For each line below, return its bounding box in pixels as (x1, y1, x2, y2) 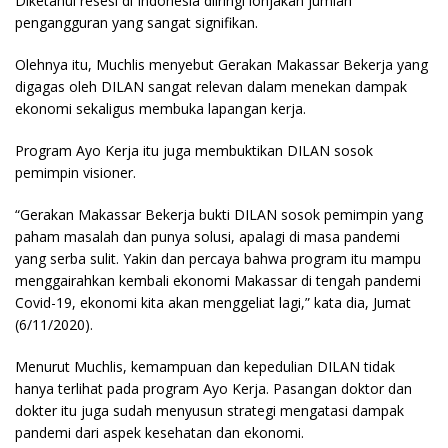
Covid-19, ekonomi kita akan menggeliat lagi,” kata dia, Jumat (15, 292, 411, 312)
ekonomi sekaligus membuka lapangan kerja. (15, 98, 306, 118)
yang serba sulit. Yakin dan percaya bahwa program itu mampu (15, 248, 421, 268)
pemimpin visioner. (15, 162, 136, 182)
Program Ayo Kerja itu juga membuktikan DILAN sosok (15, 140, 373, 160)
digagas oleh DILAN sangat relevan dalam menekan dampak (15, 76, 407, 96)
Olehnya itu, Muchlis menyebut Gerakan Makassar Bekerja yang (15, 54, 428, 74)
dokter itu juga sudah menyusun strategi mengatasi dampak (15, 400, 404, 420)
